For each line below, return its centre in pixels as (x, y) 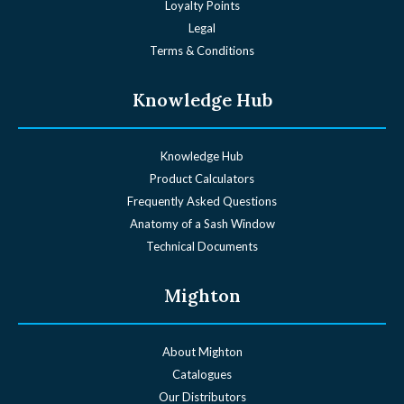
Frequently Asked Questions (202, 201)
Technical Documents (202, 246)
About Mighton (202, 351)
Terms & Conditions (202, 50)
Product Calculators (202, 178)
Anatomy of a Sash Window (202, 223)
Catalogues (202, 374)
